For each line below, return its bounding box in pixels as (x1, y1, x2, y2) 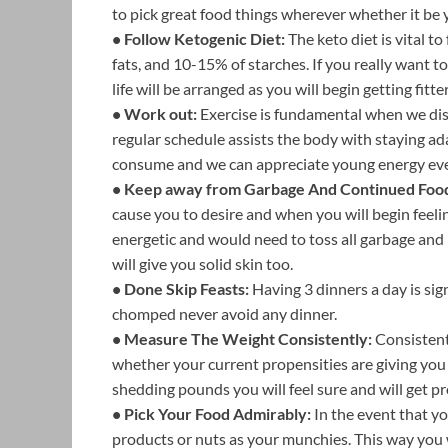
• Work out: (112, 103, 197, 123)
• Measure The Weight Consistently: (112, 328, 372, 348)
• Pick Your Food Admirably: (112, 403, 311, 423)
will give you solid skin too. (112, 253, 293, 273)
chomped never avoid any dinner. (112, 303, 337, 323)
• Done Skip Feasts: (112, 278, 249, 298)
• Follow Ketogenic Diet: (112, 28, 285, 48)
